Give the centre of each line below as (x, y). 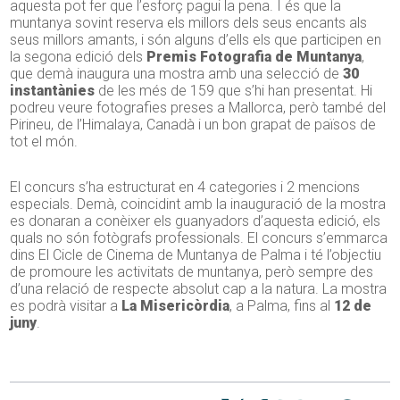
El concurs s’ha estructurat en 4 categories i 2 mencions (185, 187)
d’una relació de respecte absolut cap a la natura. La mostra (199, 288)
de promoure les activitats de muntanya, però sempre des (192, 271)
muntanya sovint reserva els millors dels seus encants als (189, 22)
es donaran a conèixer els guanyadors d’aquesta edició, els (196, 221)
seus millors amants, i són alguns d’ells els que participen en (196, 39)
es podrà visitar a (66, 305)
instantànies (53, 90)
